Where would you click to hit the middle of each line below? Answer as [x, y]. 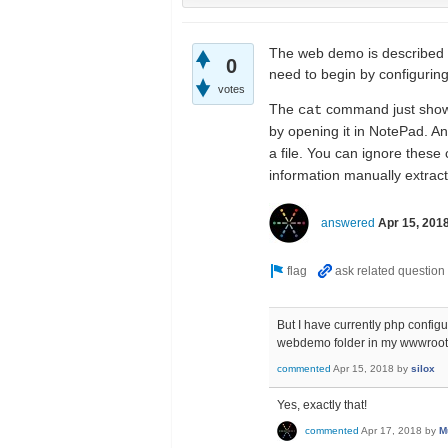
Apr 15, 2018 [363, 369]
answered [348, 222]
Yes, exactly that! [322, 404]
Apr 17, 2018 [391, 431]
